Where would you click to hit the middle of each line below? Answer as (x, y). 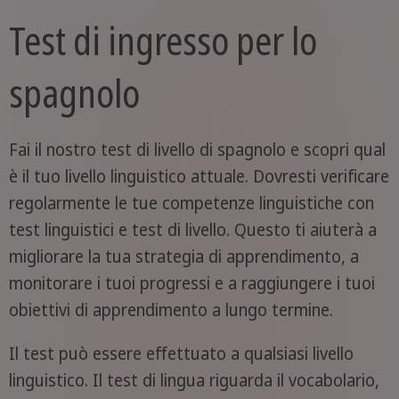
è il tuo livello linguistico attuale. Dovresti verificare (199, 176)
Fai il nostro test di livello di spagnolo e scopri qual (197, 149)
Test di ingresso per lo (163, 40)
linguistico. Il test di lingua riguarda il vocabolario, (194, 380)
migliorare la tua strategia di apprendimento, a (183, 256)
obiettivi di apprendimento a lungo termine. (171, 309)
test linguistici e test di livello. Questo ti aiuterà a (192, 229)
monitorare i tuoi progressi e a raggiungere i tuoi (191, 283)
